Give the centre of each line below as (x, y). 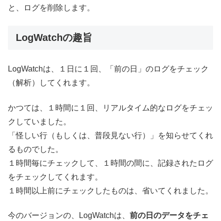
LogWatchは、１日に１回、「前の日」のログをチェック (108, 69)
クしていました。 (39, 121)
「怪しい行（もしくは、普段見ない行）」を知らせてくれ (110, 135)
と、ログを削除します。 (51, 7)
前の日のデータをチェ (169, 216)
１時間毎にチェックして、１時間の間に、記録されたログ (110, 163)
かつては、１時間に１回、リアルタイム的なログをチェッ (110, 108)
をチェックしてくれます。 (55, 177)
